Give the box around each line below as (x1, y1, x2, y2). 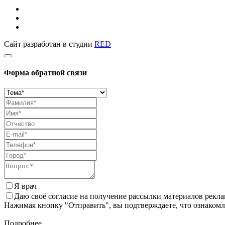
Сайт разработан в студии (4, 39, 94, 48)
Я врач (14, 182, 37, 191)
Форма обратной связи (4, 68, 87, 77)
